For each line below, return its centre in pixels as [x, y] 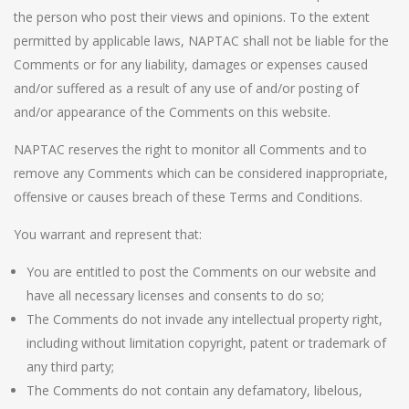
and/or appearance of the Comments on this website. [172, 111]
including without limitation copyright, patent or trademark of [206, 342]
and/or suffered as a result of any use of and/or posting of [186, 88]
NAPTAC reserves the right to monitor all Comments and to [190, 149]
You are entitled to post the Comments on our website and [201, 271]
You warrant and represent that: [108, 234]
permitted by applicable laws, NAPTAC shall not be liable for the [201, 40]
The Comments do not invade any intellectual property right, [204, 319]
